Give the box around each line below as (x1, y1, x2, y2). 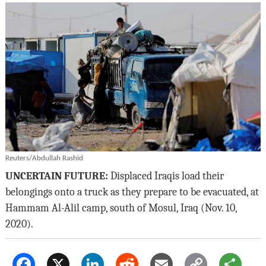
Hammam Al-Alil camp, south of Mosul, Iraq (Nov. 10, (5, 201, 237, 214)
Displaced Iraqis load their (107, 169, 224, 182)
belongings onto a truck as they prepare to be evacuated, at (5, 185, 259, 198)
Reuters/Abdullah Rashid (5, 154, 83, 162)
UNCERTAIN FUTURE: (5, 169, 108, 182)
